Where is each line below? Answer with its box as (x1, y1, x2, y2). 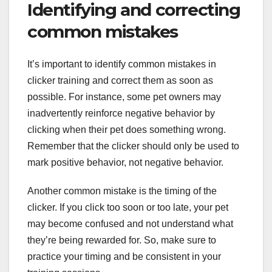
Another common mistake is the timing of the (27, 186, 217, 197)
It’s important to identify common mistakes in (27, 59, 216, 70)
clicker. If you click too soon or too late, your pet (27, 202, 228, 213)
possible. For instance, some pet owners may (27, 92, 221, 103)
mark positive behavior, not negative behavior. (27, 157, 223, 168)
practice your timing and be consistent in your (27, 251, 221, 262)
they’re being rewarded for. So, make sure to (27, 235, 216, 246)
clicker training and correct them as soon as (27, 75, 213, 86)
